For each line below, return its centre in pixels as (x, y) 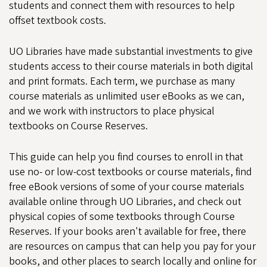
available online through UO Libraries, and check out (125, 202)
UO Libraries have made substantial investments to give (131, 52)
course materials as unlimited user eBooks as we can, (127, 96)
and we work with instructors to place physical (112, 111)
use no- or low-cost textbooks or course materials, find (131, 172)
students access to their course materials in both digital (131, 66)
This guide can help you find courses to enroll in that (126, 157)
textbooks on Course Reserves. (78, 126)
